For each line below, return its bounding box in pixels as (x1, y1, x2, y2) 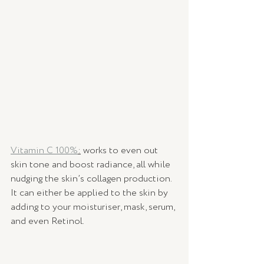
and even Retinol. (11, 214, 86, 229)
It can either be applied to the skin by (11, 186, 170, 200)
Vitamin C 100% (11, 144, 78, 158)
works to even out (81, 144, 160, 158)
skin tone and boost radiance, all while (11, 158, 173, 172)
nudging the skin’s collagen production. (11, 172, 174, 186)
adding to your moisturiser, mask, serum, (11, 200, 177, 214)
